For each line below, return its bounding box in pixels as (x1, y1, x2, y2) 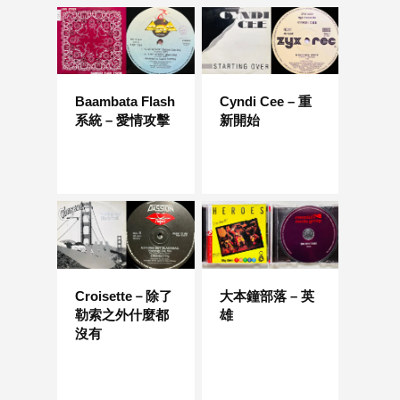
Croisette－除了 (75, 287, 172, 304)
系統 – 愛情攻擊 (75, 112, 170, 129)
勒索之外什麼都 (75, 306, 169, 322)
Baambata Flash (75, 94, 175, 110)
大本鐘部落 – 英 (219, 287, 314, 304)
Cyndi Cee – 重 (219, 94, 312, 110)
